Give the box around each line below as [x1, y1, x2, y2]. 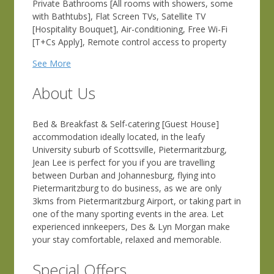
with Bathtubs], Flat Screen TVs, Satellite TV [32, 10, 206, 22]
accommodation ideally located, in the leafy [32, 131, 205, 143]
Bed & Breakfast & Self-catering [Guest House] [32, 118, 219, 130]
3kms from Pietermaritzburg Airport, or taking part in [32, 195, 241, 207]
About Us [32, 83, 95, 104]
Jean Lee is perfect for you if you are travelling [32, 157, 215, 168]
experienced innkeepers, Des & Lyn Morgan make [32, 221, 230, 232]
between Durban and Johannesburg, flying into [32, 169, 216, 181]
